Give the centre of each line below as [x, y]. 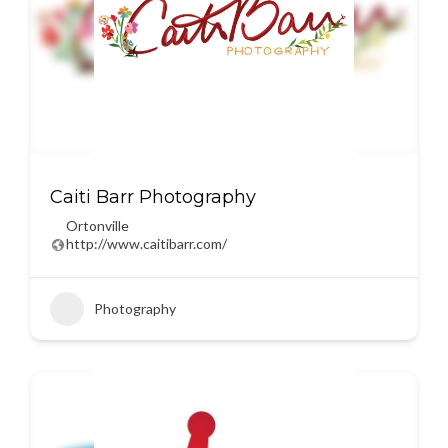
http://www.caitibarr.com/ [146, 243]
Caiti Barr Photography [153, 197]
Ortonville [97, 225]
